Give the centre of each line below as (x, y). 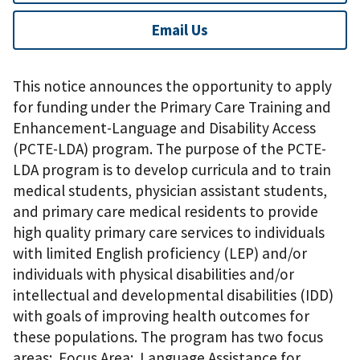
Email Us (180, 30)
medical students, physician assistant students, (170, 191)
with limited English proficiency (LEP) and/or (160, 254)
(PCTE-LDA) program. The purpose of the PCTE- (170, 149)
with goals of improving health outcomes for (161, 316)
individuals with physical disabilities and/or (153, 274)
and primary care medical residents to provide (166, 212)
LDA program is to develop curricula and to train (172, 170)
